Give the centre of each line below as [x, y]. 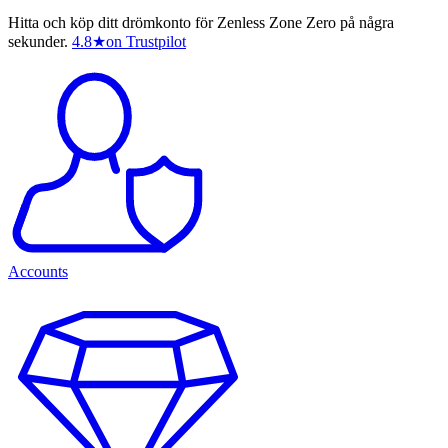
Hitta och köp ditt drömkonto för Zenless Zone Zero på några [201, 23]
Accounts [38, 272]
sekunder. [38, 42]
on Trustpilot [146, 42]
